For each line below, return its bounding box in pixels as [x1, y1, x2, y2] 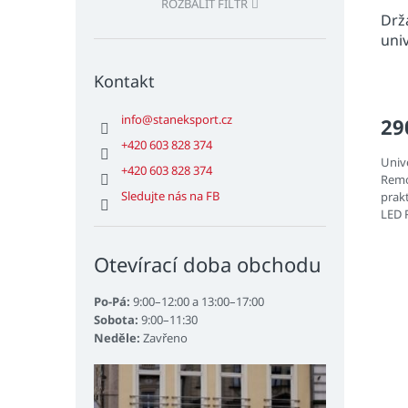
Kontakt [94, 70, 155, 93]
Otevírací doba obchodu [94, 250, 321, 279]
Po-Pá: [94, 293, 130, 311]
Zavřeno [140, 330, 188, 347]
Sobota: [94, 311, 138, 329]
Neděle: [94, 330, 140, 347]
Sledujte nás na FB [121, 188, 219, 205]
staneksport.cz [153, 111, 232, 128]
